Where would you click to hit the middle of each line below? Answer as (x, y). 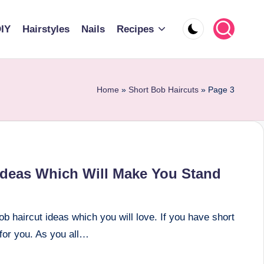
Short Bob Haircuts (164, 89)
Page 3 (221, 89)
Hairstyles (46, 29)
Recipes (135, 29)
